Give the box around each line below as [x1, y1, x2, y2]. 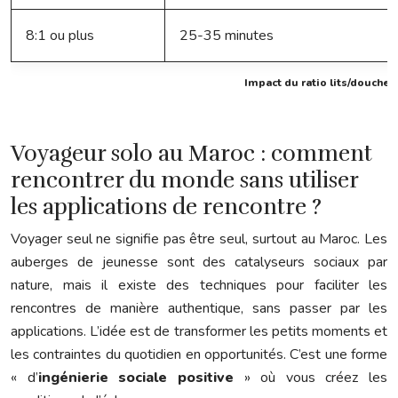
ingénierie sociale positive [37, 368, 234, 388]
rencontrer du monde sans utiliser [11, 166, 358, 195]
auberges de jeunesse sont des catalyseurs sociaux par [11, 252, 387, 273]
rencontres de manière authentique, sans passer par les [11, 298, 387, 319]
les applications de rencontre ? [11, 193, 322, 221]
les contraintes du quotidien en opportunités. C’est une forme [11, 345, 387, 365]
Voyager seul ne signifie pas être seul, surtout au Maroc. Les [11, 229, 387, 250]
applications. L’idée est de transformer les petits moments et [11, 322, 387, 342]
